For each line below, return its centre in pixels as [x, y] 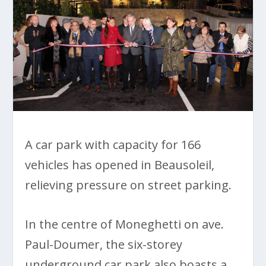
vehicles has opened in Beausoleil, [120, 164]
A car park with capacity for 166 [113, 144]
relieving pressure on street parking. [129, 185]
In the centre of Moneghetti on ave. [125, 224]
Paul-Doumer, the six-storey [104, 244]
